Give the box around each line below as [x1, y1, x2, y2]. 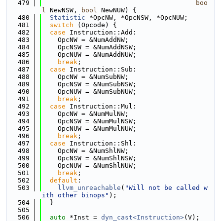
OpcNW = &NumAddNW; [42, 36, 129, 43]
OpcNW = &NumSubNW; [42, 73, 129, 80]
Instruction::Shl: [66, 140, 137, 147]
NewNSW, [46, 6, 81, 14]
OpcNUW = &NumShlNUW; [42, 162, 137, 169]
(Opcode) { [74, 21, 117, 29]
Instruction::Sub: [66, 66, 137, 73]
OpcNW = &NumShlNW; [42, 147, 129, 154]
